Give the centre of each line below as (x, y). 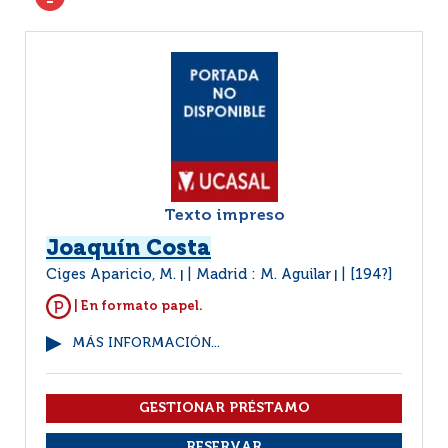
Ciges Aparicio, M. (113, 275)
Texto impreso (224, 216)
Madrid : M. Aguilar (263, 275)
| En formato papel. (137, 306)
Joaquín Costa (128, 249)
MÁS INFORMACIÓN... (146, 343)
